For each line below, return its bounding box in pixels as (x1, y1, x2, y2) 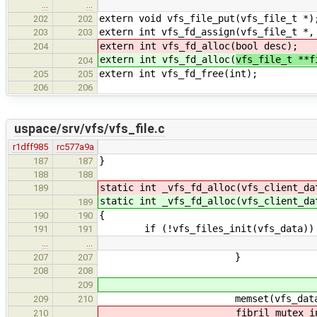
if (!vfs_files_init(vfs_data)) (99, 222, 314, 234)
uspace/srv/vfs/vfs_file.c (13, 122, 165, 137)
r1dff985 (13, 141, 48, 152)
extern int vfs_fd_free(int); (99, 67, 258, 79)
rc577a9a (56, 141, 94, 152)
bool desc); (236, 40, 298, 52)
